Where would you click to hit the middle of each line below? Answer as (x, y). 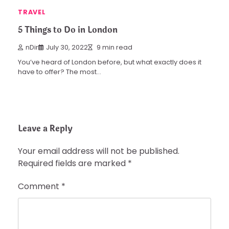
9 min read (114, 48)
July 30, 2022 (67, 48)
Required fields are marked (73, 164)
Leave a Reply (45, 129)
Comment (40, 187)
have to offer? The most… (60, 72)
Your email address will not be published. (99, 151)
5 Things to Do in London (68, 30)
